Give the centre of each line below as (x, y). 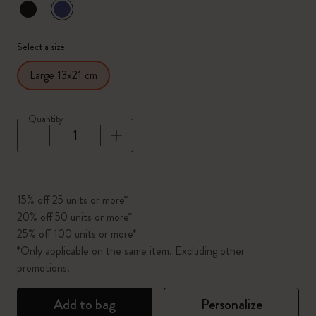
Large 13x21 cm (63, 75)
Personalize (231, 304)
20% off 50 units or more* (74, 217)
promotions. (43, 268)
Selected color (75, 20)
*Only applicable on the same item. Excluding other (131, 251)
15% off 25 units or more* (72, 200)
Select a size (41, 47)
